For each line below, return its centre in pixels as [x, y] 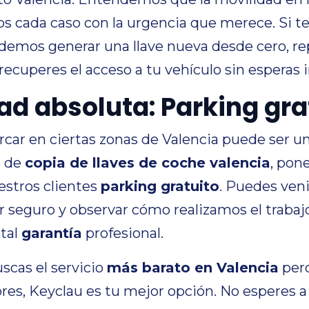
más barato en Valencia [193, 268]
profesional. [123, 233]
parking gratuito [160, 186]
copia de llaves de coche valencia [148, 163]
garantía [52, 233]
